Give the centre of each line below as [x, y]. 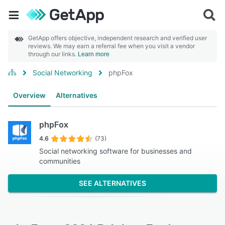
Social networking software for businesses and [116, 151]
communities [60, 161]
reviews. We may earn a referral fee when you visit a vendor [111, 46]
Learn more [94, 54]
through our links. [53, 54]
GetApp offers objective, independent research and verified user [118, 38]
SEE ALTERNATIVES [113, 183]
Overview [29, 95]
